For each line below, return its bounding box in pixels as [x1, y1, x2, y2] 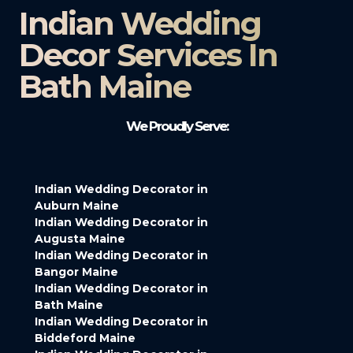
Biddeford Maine [35, 331, 136, 346]
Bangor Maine [35, 265, 118, 280]
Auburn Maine [35, 199, 119, 214]
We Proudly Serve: [125, 118, 228, 135]
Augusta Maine [35, 232, 125, 247]
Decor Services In [19, 35, 277, 75]
